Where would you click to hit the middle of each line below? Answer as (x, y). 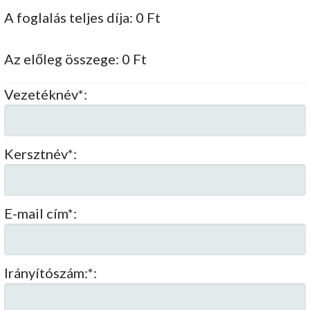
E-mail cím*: (41, 213)
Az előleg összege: (63, 59)
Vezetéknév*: (46, 94)
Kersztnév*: (41, 154)
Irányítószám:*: (51, 273)
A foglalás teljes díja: (70, 18)
